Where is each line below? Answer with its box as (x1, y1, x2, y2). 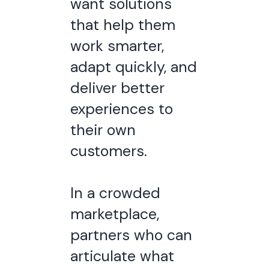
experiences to (70, 99, 173, 119)
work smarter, (70, 36, 164, 56)
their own (70, 120, 136, 140)
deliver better (70, 78, 165, 98)
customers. (70, 141, 147, 161)
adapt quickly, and (70, 57, 197, 77)
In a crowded (70, 183, 160, 203)
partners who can (70, 225, 192, 245)
